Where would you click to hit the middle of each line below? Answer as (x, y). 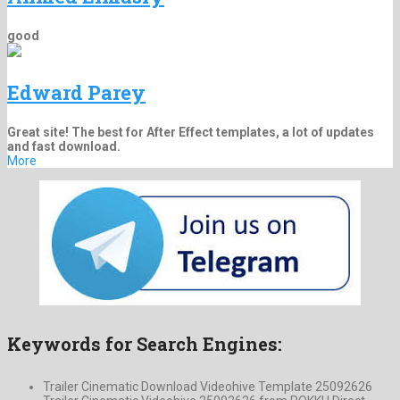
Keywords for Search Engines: (145, 343)
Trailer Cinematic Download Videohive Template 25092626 (208, 386)
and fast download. (64, 147)
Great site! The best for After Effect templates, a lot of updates (191, 133)
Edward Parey (76, 93)
